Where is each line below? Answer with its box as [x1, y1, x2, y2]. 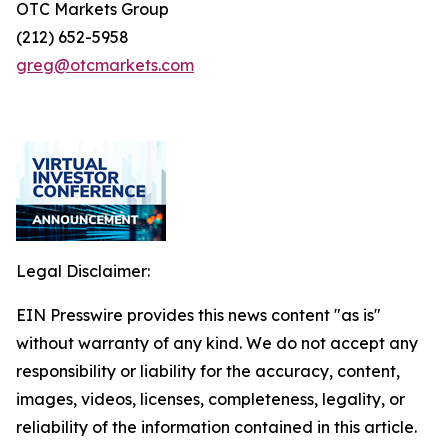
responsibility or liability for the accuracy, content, [16, 361, 400, 381]
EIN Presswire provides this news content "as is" [16, 305, 381, 325]
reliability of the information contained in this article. [16, 417, 417, 437]
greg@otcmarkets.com [16, 55, 194, 75]
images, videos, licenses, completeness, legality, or [16, 389, 405, 409]
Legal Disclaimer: [16, 261, 150, 281]
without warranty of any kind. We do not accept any [16, 333, 418, 353]
